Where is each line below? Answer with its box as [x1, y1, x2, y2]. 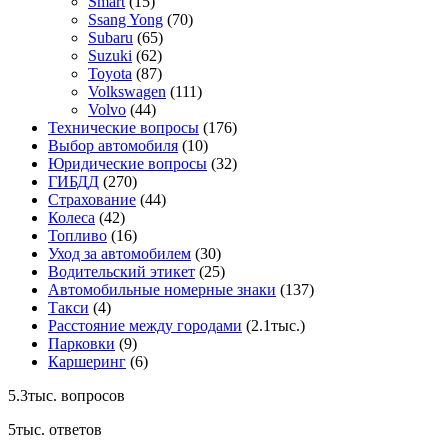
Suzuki [88, 47, 132, 65]
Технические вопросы [48, 119, 199, 137]
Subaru [88, 29, 133, 47]
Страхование [48, 191, 136, 209]
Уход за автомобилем [48, 245, 191, 263]
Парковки [48, 335, 115, 353]
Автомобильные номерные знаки [48, 281, 276, 299]
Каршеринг [48, 353, 126, 371]
